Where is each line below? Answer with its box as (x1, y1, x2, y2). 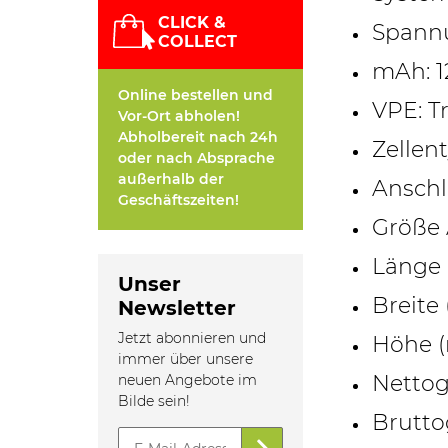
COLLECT (158, 32, 238, 52)
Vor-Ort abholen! (118, 107, 241, 126)
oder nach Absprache (118, 149, 276, 168)
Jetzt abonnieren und (118, 329, 267, 348)
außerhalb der (118, 170, 225, 189)
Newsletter (118, 296, 237, 321)
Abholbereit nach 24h (118, 128, 279, 147)
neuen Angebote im (118, 371, 258, 390)
